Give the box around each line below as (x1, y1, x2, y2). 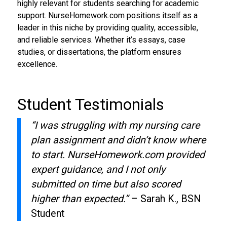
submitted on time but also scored (30, 178, 181, 190)
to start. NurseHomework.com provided (30, 148, 205, 161)
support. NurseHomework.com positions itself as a (17, 10, 198, 20)
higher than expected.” (30, 193, 128, 205)
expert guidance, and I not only (30, 163, 165, 175)
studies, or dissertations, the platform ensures (17, 47, 181, 57)
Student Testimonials (17, 94, 164, 114)
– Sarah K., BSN (128, 193, 201, 205)
